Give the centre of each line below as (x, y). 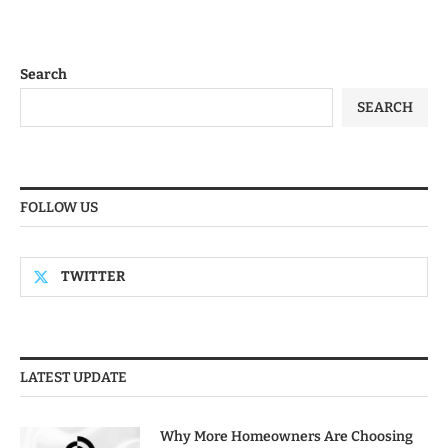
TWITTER (93, 277)
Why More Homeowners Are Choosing (286, 437)
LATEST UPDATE (73, 378)
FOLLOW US (59, 208)
